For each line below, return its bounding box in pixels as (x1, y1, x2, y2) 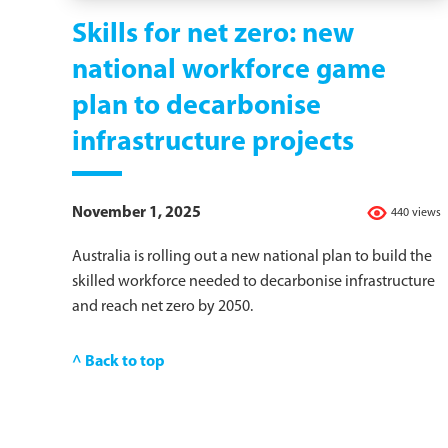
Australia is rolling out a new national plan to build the (72, 249, 432, 266)
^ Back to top (72, 354, 165, 371)
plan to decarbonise (72, 93, 321, 122)
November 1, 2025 (72, 205, 201, 222)
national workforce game (72, 57, 386, 86)
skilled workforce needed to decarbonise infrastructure (72, 274, 435, 291)
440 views (391, 207, 441, 220)
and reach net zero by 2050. (72, 299, 253, 316)
